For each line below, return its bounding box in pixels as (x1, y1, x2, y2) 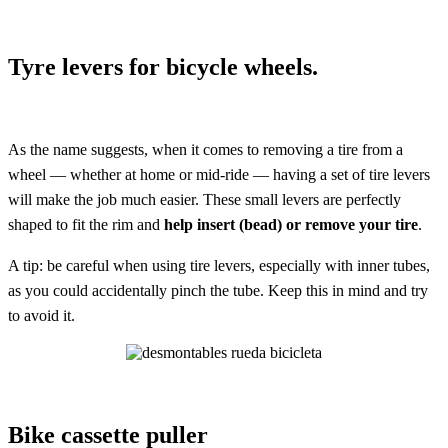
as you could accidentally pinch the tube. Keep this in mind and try (8, 281, 428, 299)
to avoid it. (8, 306, 75, 324)
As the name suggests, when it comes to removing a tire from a (8, 140, 403, 158)
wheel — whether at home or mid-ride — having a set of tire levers (8, 165, 430, 183)
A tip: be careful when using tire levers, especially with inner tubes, (8, 256, 430, 274)
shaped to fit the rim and (8, 215, 164, 233)
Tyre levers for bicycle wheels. (8, 53, 318, 80)
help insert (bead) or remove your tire (164, 215, 418, 233)
